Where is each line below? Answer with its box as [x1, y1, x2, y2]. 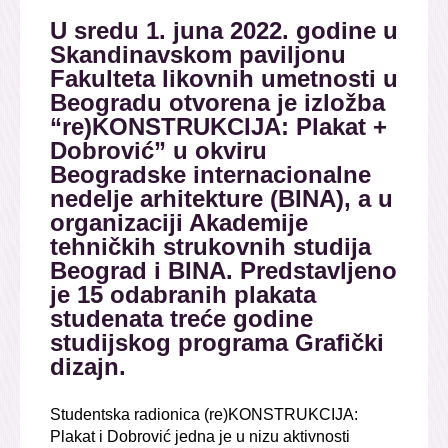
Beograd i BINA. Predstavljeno [50, 257, 397, 285]
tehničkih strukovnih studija [50, 233, 371, 261]
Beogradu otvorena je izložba [50, 89, 385, 117]
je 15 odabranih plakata [50, 281, 316, 309]
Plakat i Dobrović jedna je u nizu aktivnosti [50, 428, 350, 446]
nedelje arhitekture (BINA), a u [50, 185, 393, 213]
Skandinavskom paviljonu [50, 41, 346, 69]
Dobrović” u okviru [50, 137, 267, 165]
